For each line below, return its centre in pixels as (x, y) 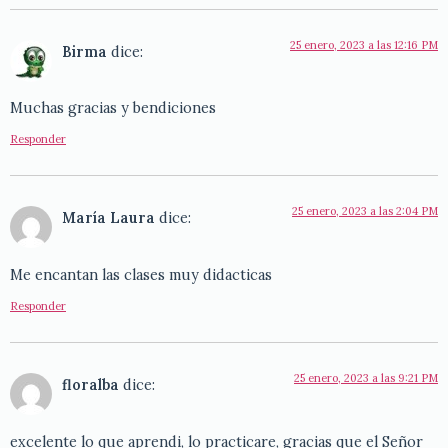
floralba (90, 385)
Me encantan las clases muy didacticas (141, 274)
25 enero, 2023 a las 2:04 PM (365, 211)
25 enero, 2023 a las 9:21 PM (366, 378)
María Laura (108, 218)
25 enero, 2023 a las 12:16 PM (364, 44)
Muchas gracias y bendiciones (113, 108)
